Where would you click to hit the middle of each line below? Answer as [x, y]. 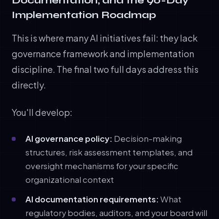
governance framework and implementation [103, 53]
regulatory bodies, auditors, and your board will [116, 213]
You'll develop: [42, 112]
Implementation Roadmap [84, 15]
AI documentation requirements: [92, 199]
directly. [29, 85]
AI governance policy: [69, 138]
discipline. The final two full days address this [105, 69]
